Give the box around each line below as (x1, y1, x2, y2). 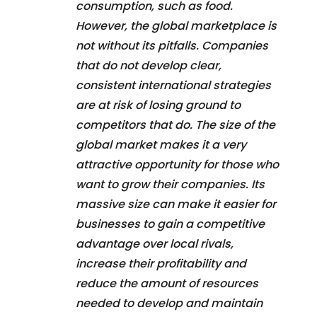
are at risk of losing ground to (76, 96, 241, 113)
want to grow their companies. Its (76, 175, 265, 192)
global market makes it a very (76, 136, 246, 153)
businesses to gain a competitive (76, 215, 265, 232)
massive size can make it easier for (76, 195, 276, 212)
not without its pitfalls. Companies (76, 37, 268, 54)
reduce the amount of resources (76, 275, 258, 292)
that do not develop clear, (76, 57, 221, 74)
